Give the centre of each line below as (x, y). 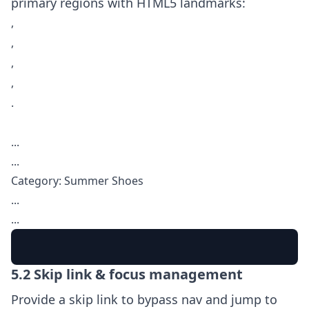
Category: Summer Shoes (77, 181)
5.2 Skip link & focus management (127, 274)
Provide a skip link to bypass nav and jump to (144, 299)
